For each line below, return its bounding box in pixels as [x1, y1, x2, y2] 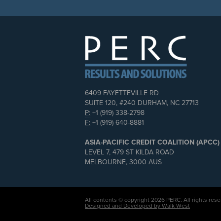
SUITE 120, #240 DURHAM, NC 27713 [85, 99, 199, 108]
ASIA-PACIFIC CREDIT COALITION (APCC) [85, 138, 220, 147]
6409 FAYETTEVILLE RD [85, 89, 159, 98]
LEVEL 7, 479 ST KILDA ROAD [85, 148, 174, 157]
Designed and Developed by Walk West [85, 202, 190, 210]
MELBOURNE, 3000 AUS [85, 158, 162, 167]
